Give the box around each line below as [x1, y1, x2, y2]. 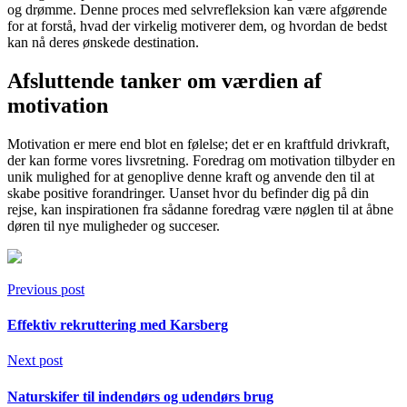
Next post [7, 352, 63, 369]
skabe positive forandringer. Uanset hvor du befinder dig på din [7, 184, 369, 201]
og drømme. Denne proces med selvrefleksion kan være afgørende [7, 2, 387, 18]
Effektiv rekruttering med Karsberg [7, 317, 228, 333]
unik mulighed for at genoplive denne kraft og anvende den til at [7, 168, 374, 184]
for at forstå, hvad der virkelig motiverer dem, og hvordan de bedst [7, 18, 387, 35]
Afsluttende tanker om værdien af [7, 68, 322, 93]
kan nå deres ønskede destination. [7, 35, 199, 51]
